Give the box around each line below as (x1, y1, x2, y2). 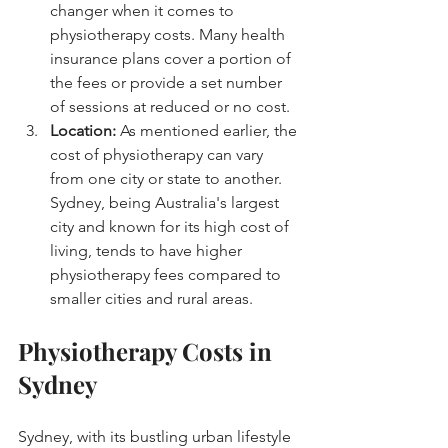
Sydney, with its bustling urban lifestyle (18, 426, 295, 446)
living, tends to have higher (50, 240, 246, 260)
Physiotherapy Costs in (18, 334, 278, 367)
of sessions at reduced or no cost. (50, 96, 290, 116)
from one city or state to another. (50, 168, 286, 188)
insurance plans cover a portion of (50, 48, 295, 68)
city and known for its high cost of (50, 216, 293, 236)
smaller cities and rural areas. (50, 288, 253, 308)
